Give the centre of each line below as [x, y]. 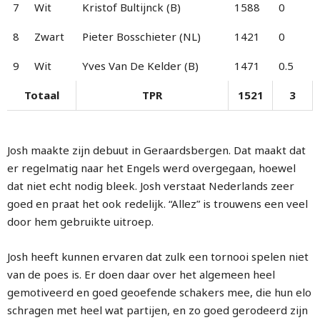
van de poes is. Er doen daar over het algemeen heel [141, 274]
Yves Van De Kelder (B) [140, 66]
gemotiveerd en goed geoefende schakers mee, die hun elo [159, 292]
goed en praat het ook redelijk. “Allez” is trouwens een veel [157, 203]
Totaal [41, 95]
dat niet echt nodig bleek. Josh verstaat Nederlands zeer [151, 185]
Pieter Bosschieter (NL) [141, 36]
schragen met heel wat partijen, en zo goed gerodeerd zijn [157, 310]
